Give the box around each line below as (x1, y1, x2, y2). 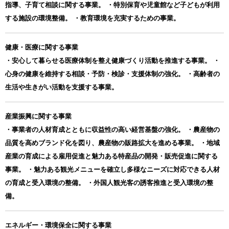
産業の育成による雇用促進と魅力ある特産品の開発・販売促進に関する (5, 152, 218, 160)
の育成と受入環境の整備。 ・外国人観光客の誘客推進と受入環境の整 (5, 178, 213, 187)
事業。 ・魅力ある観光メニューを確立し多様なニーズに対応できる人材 (5, 165, 220, 173)
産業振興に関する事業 (5, 112, 72, 120)
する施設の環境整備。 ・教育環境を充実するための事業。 (5, 14, 180, 22)
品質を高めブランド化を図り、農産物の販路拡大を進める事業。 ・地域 (5, 139, 220, 147)
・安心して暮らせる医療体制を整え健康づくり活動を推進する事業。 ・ (5, 56, 220, 64)
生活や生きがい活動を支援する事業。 (5, 83, 118, 91)
